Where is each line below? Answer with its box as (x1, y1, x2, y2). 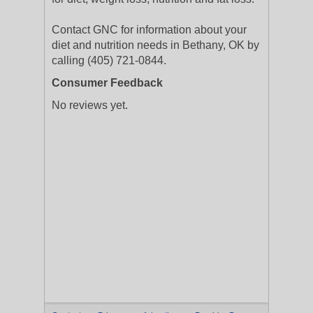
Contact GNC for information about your (52, 24, 247, 36)
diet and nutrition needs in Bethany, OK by (52, 39, 259, 51)
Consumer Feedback (52, 77, 163, 89)
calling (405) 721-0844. (52, 54, 166, 66)
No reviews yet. (52, 99, 128, 111)
